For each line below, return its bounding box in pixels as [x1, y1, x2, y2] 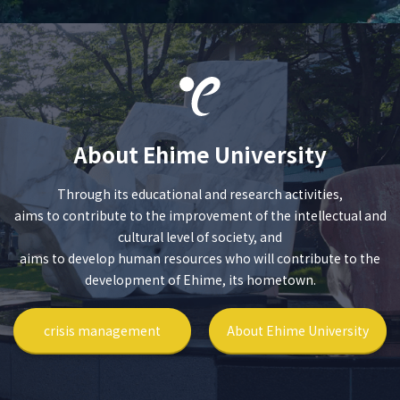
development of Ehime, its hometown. [84, 270, 316, 288]
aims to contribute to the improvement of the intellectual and [13, 205, 387, 224]
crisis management [44, 321, 161, 339]
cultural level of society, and [118, 227, 282, 246]
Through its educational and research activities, [57, 184, 343, 203]
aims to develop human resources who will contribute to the [20, 248, 380, 267]
